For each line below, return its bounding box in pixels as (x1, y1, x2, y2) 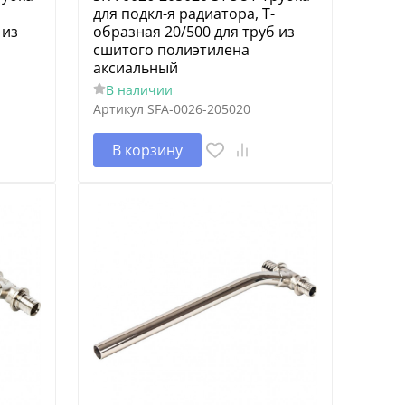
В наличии (105, 80, 173, 99)
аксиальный (92, 57, 178, 78)
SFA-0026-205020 (146, 99, 250, 118)
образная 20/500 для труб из (92, 21, 295, 42)
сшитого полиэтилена (92, 39, 250, 60)
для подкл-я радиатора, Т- (92, 3, 275, 24)
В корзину (111, 139, 183, 160)
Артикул (92, 99, 144, 118)
